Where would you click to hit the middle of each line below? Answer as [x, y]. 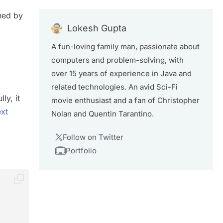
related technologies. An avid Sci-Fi [114, 87]
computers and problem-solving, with [117, 60]
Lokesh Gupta [97, 28]
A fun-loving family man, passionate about [125, 47]
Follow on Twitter [93, 137]
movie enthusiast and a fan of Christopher [125, 100]
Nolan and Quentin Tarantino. [103, 114]
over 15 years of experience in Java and [121, 73]
